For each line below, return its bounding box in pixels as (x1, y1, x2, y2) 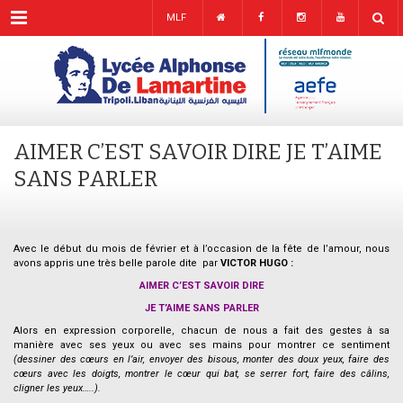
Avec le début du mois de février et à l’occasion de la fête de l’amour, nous (13, 243, 390, 255)
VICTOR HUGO (220, 257, 288, 269)
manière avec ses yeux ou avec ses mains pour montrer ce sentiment (13, 339, 390, 351)
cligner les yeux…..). (13, 382, 101, 394)
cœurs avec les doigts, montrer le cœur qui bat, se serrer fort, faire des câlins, (13, 368, 390, 380)
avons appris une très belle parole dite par (13, 257, 220, 269)
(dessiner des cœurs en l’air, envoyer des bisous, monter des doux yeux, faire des (13, 354, 390, 365)
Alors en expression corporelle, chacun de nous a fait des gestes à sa (13, 325, 390, 336)
